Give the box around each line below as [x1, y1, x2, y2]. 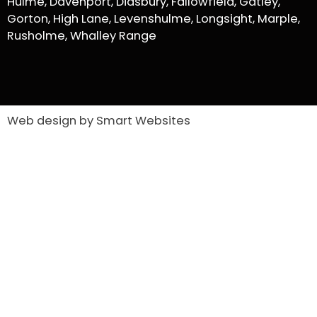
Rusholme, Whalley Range [7, 27, 156, 44]
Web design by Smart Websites [7, 113, 190, 129]
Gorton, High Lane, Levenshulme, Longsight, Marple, [7, 10, 300, 27]
